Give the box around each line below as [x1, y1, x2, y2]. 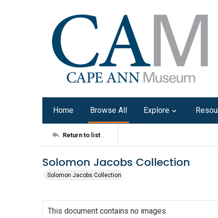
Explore [144, 106, 169, 115]
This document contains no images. [48, 206, 167, 216]
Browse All [90, 106, 127, 115]
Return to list [63, 131, 100, 139]
